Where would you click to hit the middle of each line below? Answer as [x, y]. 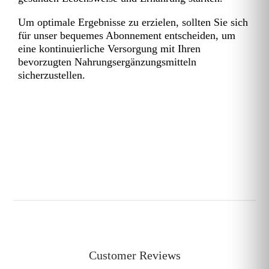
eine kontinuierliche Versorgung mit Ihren [109, 49]
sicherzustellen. [52, 75]
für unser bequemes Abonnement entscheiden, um [127, 36]
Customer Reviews [134, 255]
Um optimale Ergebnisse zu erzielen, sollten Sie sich [133, 23]
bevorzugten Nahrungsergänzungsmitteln [107, 62]
